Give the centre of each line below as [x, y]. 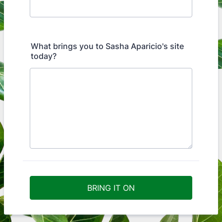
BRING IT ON [111, 188]
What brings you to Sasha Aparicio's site [107, 46]
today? [44, 56]
